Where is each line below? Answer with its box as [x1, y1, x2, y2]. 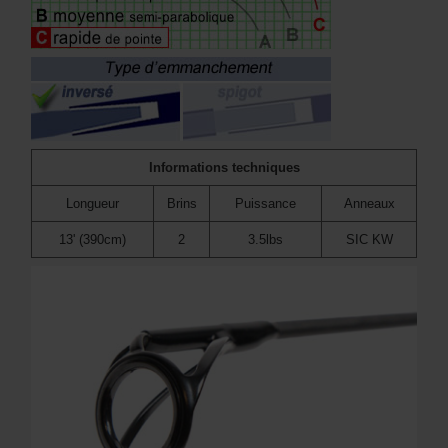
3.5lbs [248, 231, 283, 247]
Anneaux [343, 195, 395, 211]
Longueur [66, 195, 119, 211]
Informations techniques [148, 159, 300, 175]
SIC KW [345, 231, 393, 247]
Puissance [235, 195, 296, 211]
